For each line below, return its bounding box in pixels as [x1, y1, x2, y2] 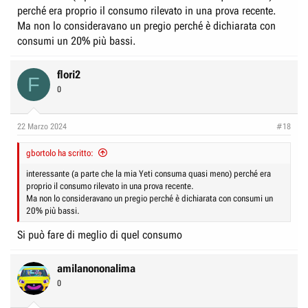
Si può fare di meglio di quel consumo [17, 228, 182, 241]
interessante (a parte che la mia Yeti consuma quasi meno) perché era [26, 168, 271, 179]
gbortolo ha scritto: [26, 148, 93, 158]
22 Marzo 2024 [17, 122, 67, 131]
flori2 [57, 68, 80, 81]
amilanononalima [57, 262, 135, 275]
